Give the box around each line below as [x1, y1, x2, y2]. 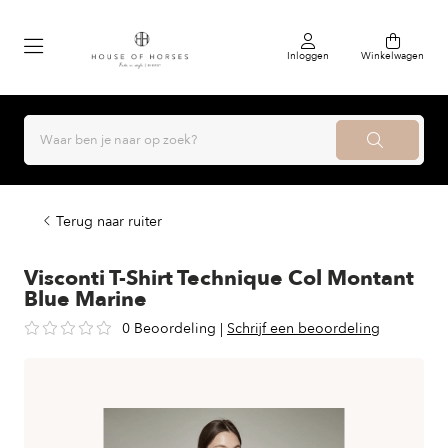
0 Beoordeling [122, 319, 216, 338]
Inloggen [287, 48, 329, 63]
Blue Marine [24, 285, 147, 314]
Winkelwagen [361, 48, 424, 63]
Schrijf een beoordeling [227, 319, 380, 338]
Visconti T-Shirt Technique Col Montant [24, 264, 414, 293]
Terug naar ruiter [56, 212, 162, 231]
